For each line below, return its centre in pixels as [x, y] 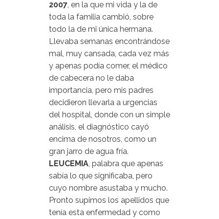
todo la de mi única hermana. [101, 29]
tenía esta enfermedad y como [105, 212]
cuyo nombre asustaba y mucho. [108, 188]
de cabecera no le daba [91, 78]
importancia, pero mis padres [101, 90]
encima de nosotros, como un [103, 139]
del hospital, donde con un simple [109, 115]
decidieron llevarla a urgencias [103, 102]
